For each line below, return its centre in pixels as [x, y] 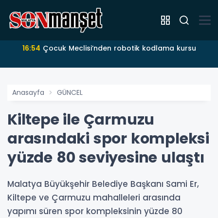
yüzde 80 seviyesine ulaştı [106, 158]
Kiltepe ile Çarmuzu [81, 120]
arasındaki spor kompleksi [108, 139]
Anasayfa [28, 93]
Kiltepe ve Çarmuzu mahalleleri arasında [94, 198]
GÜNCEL [70, 93]
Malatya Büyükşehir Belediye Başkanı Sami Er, [103, 184]
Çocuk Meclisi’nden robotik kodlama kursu [119, 48]
